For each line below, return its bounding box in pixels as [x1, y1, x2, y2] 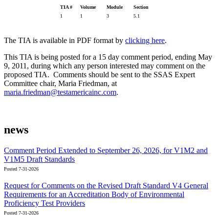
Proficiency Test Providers [4, 198, 85, 207]
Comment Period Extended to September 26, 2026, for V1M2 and [4, 146, 208, 154]
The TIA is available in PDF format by [4, 36, 125, 45]
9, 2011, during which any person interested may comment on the [4, 62, 205, 70]
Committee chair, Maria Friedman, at [4, 79, 117, 88]
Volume [80, 4, 96, 10]
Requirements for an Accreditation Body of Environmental [4, 190, 184, 198]
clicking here [125, 36, 165, 45]
